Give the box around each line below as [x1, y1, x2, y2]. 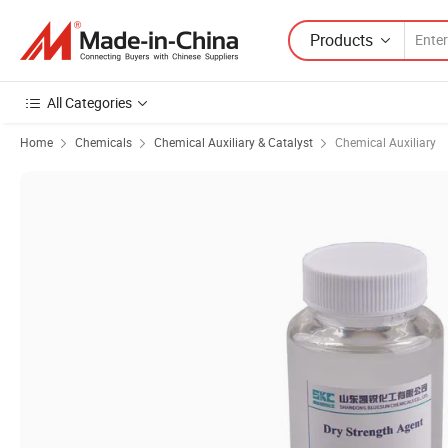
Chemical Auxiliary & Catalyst [154, 134, 313, 150]
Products [310, 28, 373, 51]
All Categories [47, 93, 132, 112]
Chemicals [75, 134, 132, 150]
